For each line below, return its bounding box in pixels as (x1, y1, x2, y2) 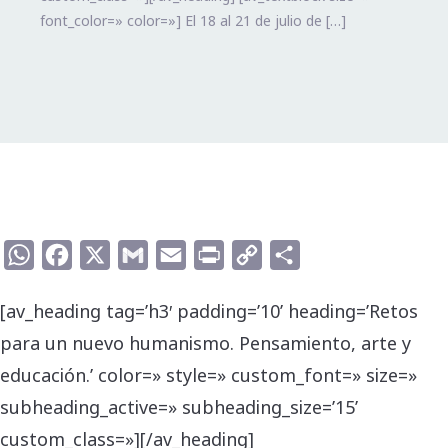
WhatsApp (34, 242, 112, 267)
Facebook (72, 242, 142, 267)
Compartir (300, 242, 376, 267)
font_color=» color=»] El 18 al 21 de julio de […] (40, 10, 346, 32)
